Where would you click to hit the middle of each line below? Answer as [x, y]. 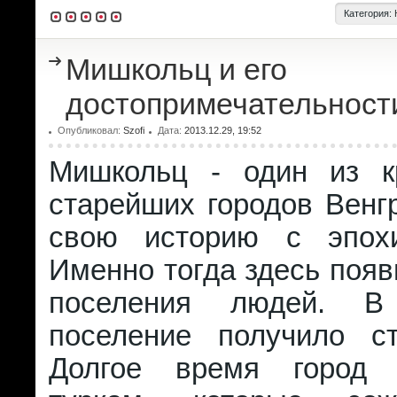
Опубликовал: [90, 130]
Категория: [369, 13]
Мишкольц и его [176, 69]
